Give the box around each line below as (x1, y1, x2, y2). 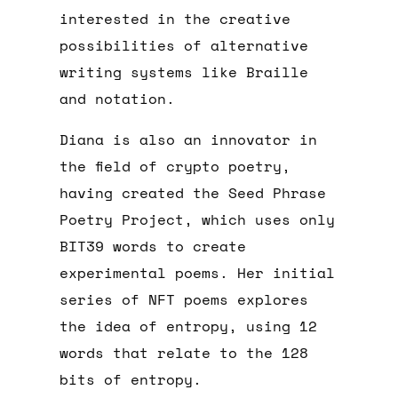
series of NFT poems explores (60, 289, 309, 311)
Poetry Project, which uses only (60, 209, 336, 231)
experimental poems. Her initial (60, 262, 336, 284)
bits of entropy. (60, 369, 211, 391)
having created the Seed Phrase (60, 182, 327, 204)
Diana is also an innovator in (60, 129, 318, 151)
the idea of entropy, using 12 (60, 315, 318, 338)
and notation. (60, 88, 176, 110)
